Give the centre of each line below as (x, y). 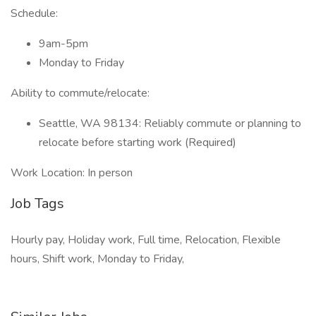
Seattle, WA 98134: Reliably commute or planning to (170, 123)
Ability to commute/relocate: (80, 93)
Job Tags (37, 203)
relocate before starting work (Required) (138, 142)
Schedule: (34, 13)
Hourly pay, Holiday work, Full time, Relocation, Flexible (146, 240)
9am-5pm (63, 44)
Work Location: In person (72, 173)
